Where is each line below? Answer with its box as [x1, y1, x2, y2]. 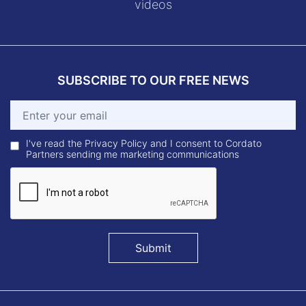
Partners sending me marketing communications [25, 148, 239, 160]
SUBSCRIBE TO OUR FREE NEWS [57, 73, 249, 87]
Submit [135, 241, 171, 255]
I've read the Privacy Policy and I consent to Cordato [25, 137, 262, 149]
